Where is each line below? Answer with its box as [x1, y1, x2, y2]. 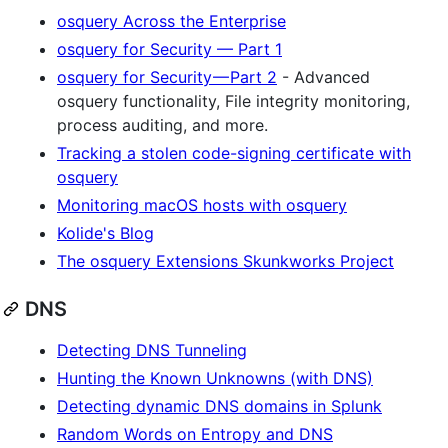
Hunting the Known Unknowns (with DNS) [57, 367, 373, 388]
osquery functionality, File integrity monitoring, [57, 90, 410, 111]
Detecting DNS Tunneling [57, 339, 247, 360]
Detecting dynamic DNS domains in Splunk [57, 395, 382, 416]
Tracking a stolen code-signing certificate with [57, 142, 411, 163]
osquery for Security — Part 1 [57, 38, 282, 59]
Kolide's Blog [57, 222, 154, 243]
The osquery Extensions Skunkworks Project [57, 250, 394, 271]
